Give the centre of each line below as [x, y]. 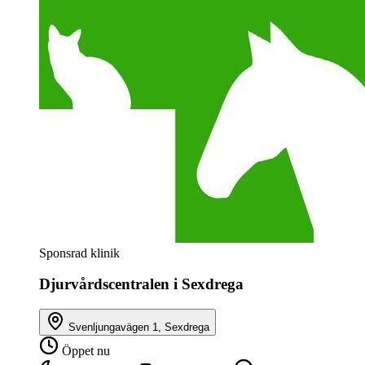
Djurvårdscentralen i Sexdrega [141, 284]
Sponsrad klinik [79, 253]
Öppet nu [84, 351]
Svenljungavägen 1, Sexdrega [139, 328]
